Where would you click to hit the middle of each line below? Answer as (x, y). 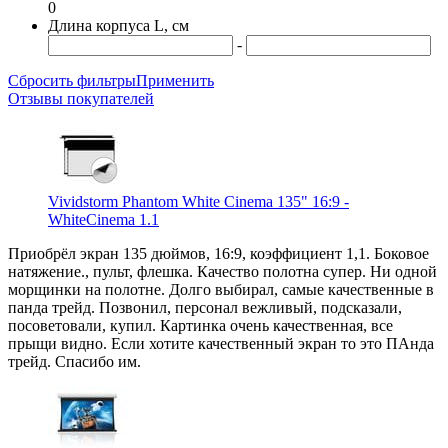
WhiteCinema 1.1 (103, 219)
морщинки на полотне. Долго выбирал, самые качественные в (221, 289)
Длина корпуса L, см (118, 25)
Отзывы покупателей (81, 98)
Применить (175, 80)
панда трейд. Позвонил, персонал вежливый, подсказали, (205, 307)
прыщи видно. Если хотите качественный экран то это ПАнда (221, 343)
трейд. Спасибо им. (74, 361)
